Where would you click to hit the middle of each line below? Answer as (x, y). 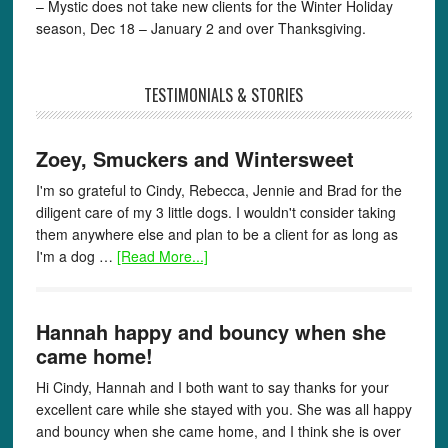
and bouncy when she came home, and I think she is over (218, 431)
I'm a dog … (76, 256)
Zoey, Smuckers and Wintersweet (194, 159)
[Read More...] (162, 256)
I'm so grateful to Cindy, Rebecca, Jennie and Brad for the (218, 190)
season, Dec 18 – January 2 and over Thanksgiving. (200, 28)
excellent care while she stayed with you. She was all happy (223, 409)
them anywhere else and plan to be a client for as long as (216, 234)
